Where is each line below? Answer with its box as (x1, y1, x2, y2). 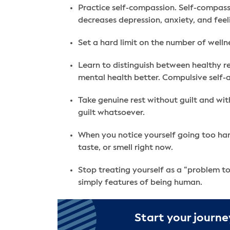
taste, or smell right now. (78, 143, 173, 152)
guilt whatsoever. (78, 108, 145, 117)
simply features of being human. (78, 178, 202, 187)
